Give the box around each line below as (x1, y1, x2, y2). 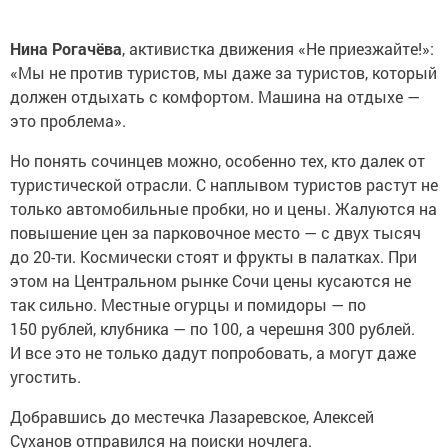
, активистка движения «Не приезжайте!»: (122, 38, 434, 59)
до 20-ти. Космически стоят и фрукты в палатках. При (10, 246, 417, 267)
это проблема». (10, 110, 126, 131)
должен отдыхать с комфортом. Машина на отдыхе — (10, 86, 420, 107)
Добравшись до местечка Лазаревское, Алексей (10, 406, 374, 427)
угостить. (10, 366, 81, 387)
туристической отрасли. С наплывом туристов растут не (10, 174, 438, 195)
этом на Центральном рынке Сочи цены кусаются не (10, 270, 411, 291)
